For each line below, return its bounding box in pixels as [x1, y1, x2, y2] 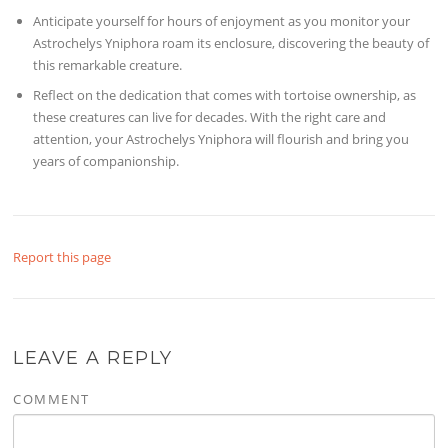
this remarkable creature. [33, 55, 183, 74]
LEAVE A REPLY [13, 346, 173, 369]
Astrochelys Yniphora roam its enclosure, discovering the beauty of [33, 33, 430, 52]
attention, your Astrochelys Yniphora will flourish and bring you [33, 129, 410, 148]
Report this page [13, 247, 112, 266]
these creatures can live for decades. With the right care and [33, 107, 387, 126]
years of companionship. [33, 151, 180, 170]
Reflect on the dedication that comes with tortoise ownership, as [33, 85, 417, 104]
